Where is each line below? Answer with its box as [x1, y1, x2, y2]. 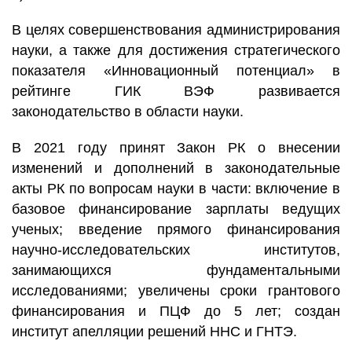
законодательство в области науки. [12, 104, 244, 119]
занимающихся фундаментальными [12, 262, 340, 278]
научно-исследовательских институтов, [12, 242, 340, 258]
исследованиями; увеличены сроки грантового [12, 283, 340, 299]
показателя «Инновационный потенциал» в [12, 63, 340, 79]
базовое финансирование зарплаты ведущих [12, 201, 340, 217]
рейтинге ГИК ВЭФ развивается [12, 83, 340, 99]
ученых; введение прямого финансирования [12, 222, 340, 237]
